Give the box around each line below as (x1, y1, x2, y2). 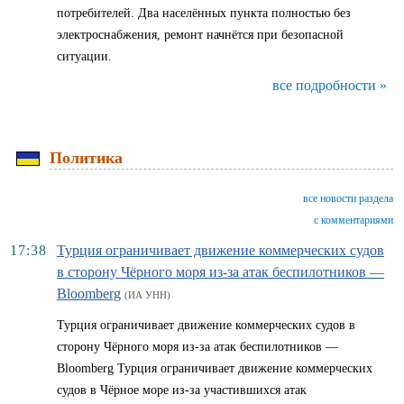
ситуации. (57, 50, 112, 63)
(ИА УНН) (124, 289, 170, 300)
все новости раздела (303, 192, 393, 205)
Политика (50, 149, 123, 167)
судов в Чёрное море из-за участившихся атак (57, 383, 307, 397)
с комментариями (314, 214, 393, 226)
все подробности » (272, 78, 387, 93)
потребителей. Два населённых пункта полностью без (57, 6, 351, 20)
